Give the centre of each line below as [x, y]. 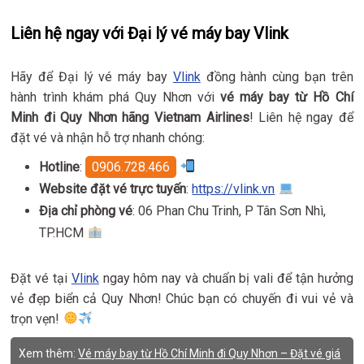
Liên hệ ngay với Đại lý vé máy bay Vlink [150, 33]
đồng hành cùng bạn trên [277, 76]
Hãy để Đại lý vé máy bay [92, 76]
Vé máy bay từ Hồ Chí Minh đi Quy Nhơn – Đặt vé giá [210, 353]
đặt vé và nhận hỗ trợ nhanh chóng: [108, 137]
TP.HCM [63, 232]
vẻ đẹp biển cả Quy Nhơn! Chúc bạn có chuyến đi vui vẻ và [182, 298]
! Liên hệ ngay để [301, 117]
